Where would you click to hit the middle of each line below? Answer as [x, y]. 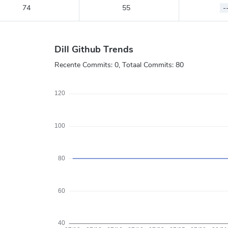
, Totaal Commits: [147, 65]
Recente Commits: [84, 65]
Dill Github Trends [94, 49]
